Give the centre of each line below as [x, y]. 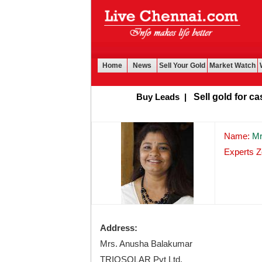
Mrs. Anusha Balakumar [146, 244]
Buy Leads [141, 97]
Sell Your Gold [182, 65]
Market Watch [232, 65]
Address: [119, 228]
